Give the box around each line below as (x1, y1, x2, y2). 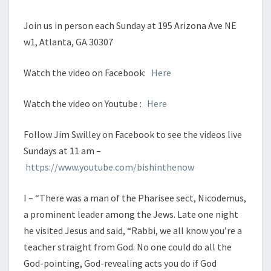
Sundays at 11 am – (24, 145, 101, 157)
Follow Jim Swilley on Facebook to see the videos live (24, 128, 242, 141)
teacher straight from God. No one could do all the (24, 241, 232, 253)
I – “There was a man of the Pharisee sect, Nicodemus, (24, 192, 246, 204)
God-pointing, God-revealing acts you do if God (24, 257, 217, 270)
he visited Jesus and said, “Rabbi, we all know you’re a (24, 224, 242, 237)
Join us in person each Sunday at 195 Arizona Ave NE (24, 19, 237, 32)
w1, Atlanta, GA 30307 (24, 36, 113, 48)
